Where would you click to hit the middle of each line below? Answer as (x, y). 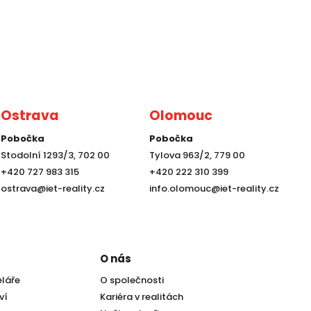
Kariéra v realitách (141, 297)
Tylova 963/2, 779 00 (197, 155)
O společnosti (132, 280)
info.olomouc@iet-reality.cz (214, 189)
